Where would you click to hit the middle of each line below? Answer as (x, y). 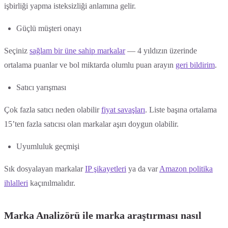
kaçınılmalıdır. (52, 183)
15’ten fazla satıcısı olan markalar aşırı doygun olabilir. (91, 124)
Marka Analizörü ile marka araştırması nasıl (103, 215)
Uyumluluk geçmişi (48, 146)
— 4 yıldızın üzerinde (161, 50)
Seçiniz (17, 50)
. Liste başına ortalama (181, 109)
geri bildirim (195, 65)
